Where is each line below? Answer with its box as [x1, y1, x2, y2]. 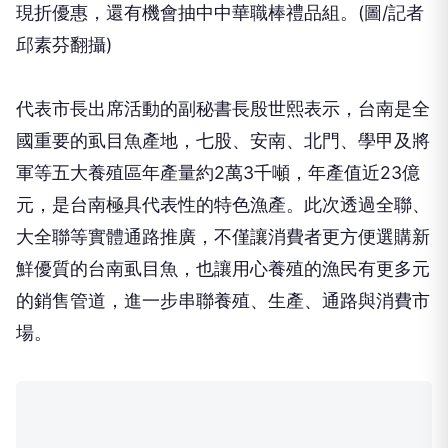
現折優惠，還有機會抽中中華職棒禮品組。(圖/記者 [16, 2, 424, 24]
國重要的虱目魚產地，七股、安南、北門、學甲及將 [16, 130, 430, 152]
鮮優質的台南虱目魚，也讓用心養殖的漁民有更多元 [16, 258, 430, 280]
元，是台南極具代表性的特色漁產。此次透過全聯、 [16, 194, 430, 216]
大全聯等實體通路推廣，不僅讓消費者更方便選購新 [16, 226, 430, 248]
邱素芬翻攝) [16, 34, 112, 56]
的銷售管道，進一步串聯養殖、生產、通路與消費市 [16, 290, 430, 312]
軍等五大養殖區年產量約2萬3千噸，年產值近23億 [16, 162, 420, 184]
